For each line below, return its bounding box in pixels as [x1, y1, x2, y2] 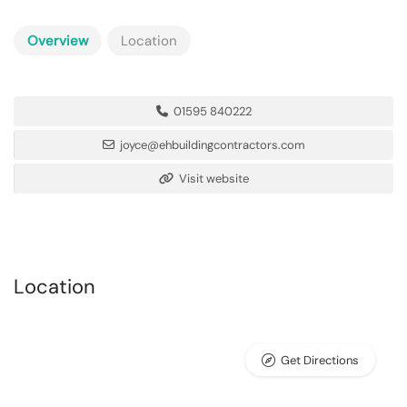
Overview [27, 32, 88, 50]
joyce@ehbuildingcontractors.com [120, 137, 305, 153]
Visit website [176, 171, 249, 186]
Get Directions [281, 352, 359, 368]
